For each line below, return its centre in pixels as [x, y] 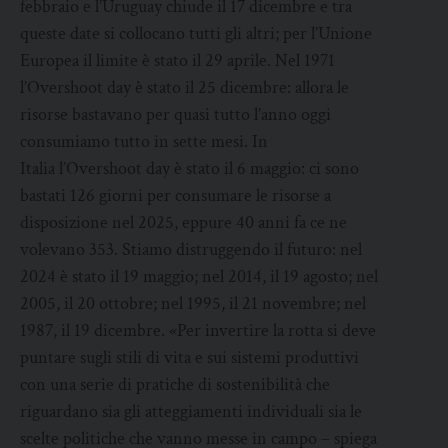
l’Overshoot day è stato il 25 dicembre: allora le [184, 88]
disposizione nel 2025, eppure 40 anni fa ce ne [183, 223]
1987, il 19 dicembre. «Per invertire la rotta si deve [198, 331]
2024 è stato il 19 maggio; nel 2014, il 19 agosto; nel [199, 277]
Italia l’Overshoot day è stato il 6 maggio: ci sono [189, 169]
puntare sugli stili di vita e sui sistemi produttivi [189, 358]
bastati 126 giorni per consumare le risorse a [175, 196]
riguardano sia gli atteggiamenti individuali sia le [191, 412]
